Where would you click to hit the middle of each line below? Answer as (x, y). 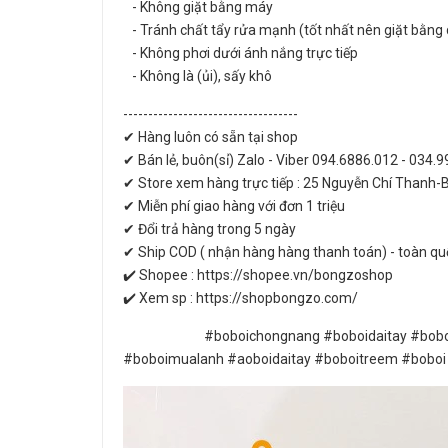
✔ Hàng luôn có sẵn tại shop (212, 137)
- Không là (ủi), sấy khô (199, 76)
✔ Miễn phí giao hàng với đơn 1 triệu (234, 206)
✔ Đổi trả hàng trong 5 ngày (209, 229)
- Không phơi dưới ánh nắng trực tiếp (240, 53)
